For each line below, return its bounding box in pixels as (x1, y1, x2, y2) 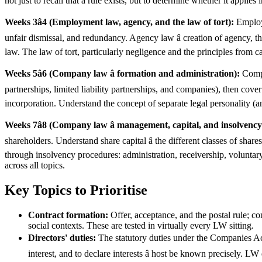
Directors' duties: (28, 233, 96, 243)
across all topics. (5, 160, 65, 171)
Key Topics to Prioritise (5, 182, 147, 198)
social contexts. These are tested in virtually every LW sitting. (28, 220, 254, 231)
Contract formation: (28, 210, 108, 220)
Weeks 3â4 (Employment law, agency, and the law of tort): (5, 17, 234, 27)
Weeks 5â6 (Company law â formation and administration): (5, 68, 240, 79)
